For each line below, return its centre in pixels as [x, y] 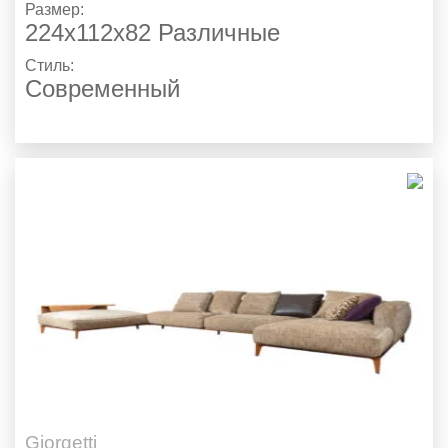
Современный [102, 89]
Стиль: [51, 66]
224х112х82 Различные [152, 33]
